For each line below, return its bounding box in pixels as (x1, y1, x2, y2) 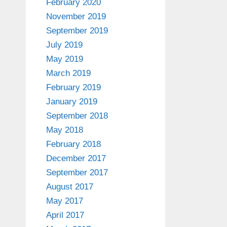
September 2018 (46, 111, 108, 121)
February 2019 (46, 83, 101, 93)
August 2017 (46, 182, 93, 192)
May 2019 (46, 54, 83, 64)
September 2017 (46, 168, 108, 178)
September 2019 (46, 26, 108, 36)
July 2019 (46, 40, 83, 50)
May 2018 (46, 125, 83, 135)
